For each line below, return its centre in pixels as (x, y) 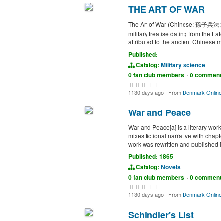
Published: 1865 (151, 156)
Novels (171, 167)
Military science (183, 65)
